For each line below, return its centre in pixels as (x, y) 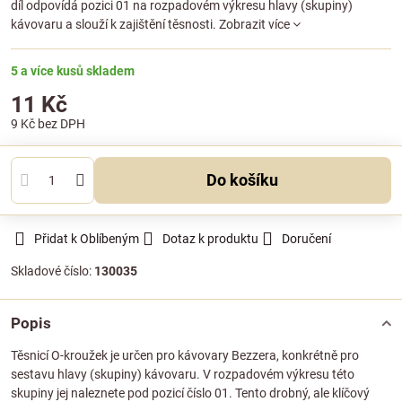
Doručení (306, 239)
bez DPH (61, 124)
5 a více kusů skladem (73, 71)
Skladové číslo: (52, 271)
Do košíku (248, 180)
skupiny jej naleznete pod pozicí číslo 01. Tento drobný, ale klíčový (190, 393)
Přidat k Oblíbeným (87, 239)
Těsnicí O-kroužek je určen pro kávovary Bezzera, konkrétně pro (185, 355)
